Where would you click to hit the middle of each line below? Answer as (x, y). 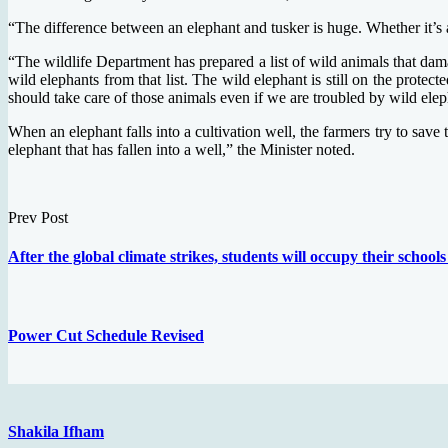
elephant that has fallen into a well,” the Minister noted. (181, 150)
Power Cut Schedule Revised (106, 335)
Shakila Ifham (56, 432)
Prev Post (38, 218)
